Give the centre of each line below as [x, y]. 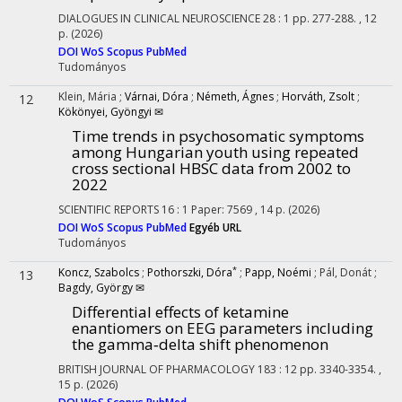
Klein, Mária [89, 96]
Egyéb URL [215, 227]
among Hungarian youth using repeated [215, 152]
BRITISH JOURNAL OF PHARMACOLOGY [157, 369]
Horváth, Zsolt [318, 96]
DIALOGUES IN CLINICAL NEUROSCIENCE [159, 18]
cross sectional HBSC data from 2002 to [211, 168]
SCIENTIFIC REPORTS [109, 210]
